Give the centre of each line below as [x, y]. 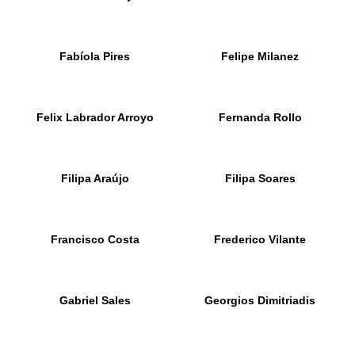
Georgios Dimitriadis [260, 300]
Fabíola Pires [95, 56]
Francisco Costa [95, 239]
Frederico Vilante [260, 239]
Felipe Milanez [260, 56]
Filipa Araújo [95, 178]
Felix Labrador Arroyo [95, 117]
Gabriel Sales [95, 300]
